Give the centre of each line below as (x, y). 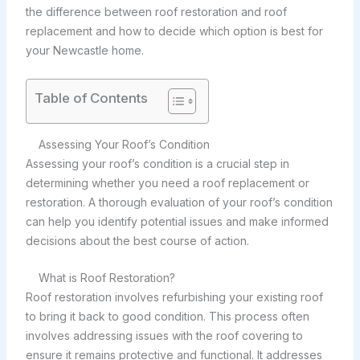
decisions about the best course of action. (137, 240)
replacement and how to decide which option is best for (174, 31)
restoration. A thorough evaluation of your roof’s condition (179, 202)
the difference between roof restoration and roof (156, 12)
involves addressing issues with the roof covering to (164, 336)
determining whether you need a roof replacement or (167, 182)
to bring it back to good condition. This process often (167, 317)
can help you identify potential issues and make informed (177, 221)
